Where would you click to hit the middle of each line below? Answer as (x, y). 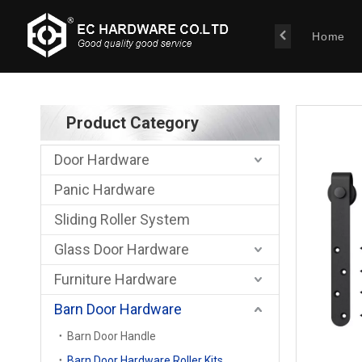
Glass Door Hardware (122, 249)
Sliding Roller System (122, 219)
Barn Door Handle (112, 336)
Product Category (133, 123)
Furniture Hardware (116, 279)
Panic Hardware (105, 189)
